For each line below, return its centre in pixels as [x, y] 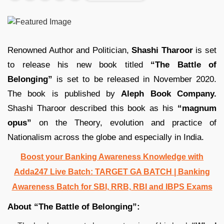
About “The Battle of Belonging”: [74, 206]
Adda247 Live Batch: [53, 171]
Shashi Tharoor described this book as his [92, 108]
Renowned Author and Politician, [70, 50]
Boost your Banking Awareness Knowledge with [112, 156]
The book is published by [64, 93]
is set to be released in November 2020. [134, 79]
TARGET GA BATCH [133, 171]
